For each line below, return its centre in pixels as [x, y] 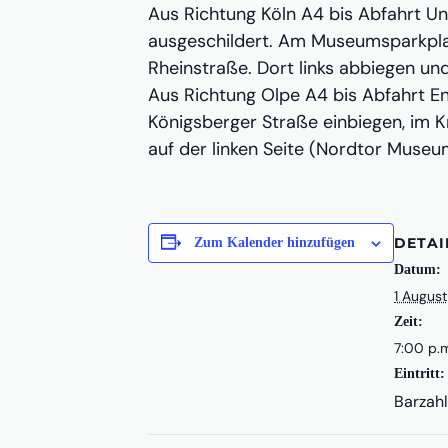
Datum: [417, 269]
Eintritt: [419, 373]
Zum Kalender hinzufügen [274, 242]
